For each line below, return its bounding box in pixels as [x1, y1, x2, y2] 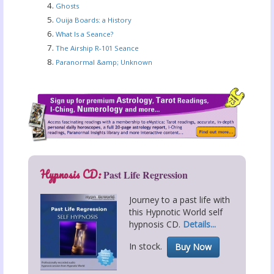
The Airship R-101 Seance [56, 43, 139, 53]
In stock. [129, 240, 167, 253]
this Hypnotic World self [129, 206, 223, 218]
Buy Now [175, 241, 212, 253]
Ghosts [56, 1, 79, 10]
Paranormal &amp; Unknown [56, 57, 152, 67]
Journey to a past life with [129, 194, 230, 206]
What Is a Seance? [56, 29, 113, 39]
